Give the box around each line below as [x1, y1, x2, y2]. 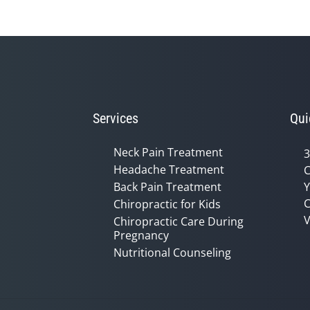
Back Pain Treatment [113, 179, 221, 194]
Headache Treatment [113, 162, 224, 177]
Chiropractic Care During [113, 214, 244, 229]
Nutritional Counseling [113, 245, 231, 260]
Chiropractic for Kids [113, 197, 221, 212]
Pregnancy [113, 228, 169, 243]
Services [93, 110, 138, 127]
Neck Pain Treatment [113, 145, 223, 160]
